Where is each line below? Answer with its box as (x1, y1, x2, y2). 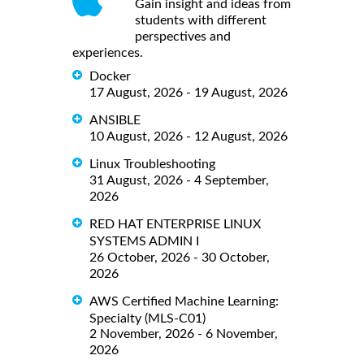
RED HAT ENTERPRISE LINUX (89, 217, 261, 231)
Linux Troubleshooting (89, 157, 215, 171)
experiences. (72, 45, 143, 59)
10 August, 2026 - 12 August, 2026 (89, 129, 288, 143)
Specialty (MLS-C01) (89, 311, 206, 325)
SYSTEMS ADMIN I (89, 234, 199, 248)
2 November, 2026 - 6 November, (89, 327, 278, 341)
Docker (89, 69, 131, 83)
